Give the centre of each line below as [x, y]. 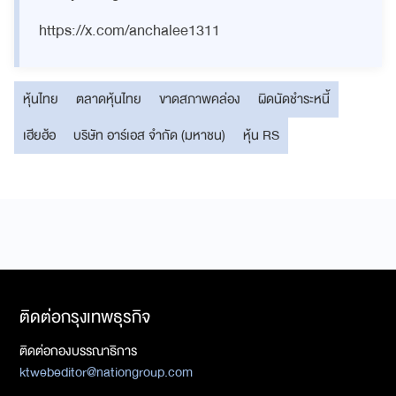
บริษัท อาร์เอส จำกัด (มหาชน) [149, 135]
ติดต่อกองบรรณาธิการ [78, 350]
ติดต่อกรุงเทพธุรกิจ [85, 316]
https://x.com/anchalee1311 [129, 30]
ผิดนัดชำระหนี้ [294, 99]
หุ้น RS [261, 135]
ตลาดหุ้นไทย [109, 99]
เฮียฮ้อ [39, 135]
